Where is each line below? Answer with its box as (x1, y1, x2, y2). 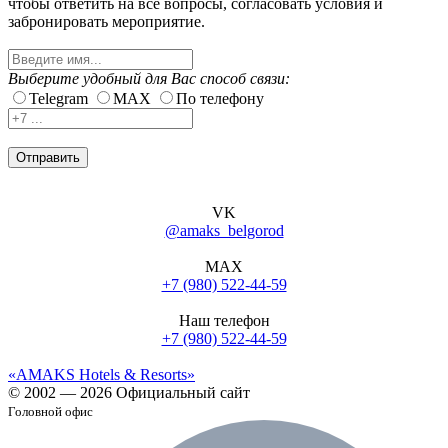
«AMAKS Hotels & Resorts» (8, 365, 195, 383)
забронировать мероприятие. (8, 12, 205, 30)
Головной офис (8, 403, 93, 419)
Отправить (16, 149, 80, 165)
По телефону (176, 89, 264, 107)
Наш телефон (178, 311, 270, 329)
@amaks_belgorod (164, 221, 284, 239)
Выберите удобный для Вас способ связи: (8, 69, 290, 87)
